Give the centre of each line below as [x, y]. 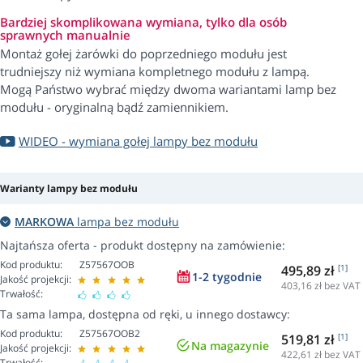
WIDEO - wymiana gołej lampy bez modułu [138, 141]
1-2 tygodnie [227, 277]
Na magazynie [230, 346]
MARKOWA [44, 222]
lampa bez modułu [126, 222]
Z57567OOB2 [110, 334]
